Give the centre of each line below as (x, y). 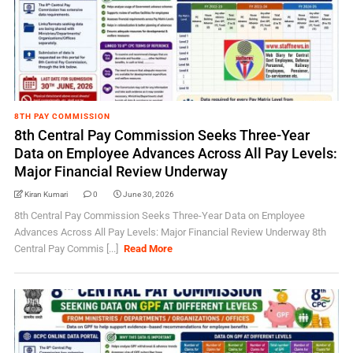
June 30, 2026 (148, 194)
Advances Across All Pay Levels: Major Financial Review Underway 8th (170, 232)
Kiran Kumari (46, 194)
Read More (149, 249)
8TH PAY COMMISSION (62, 116)
